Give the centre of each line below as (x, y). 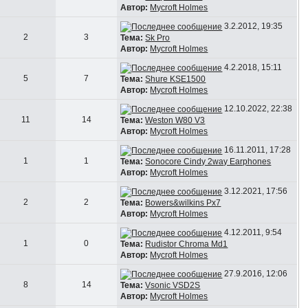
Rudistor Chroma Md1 (187, 244)
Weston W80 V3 (175, 120)
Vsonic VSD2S (173, 285)
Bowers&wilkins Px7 (183, 202)
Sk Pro (158, 37)
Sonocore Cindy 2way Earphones (208, 161)
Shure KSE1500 (176, 79)
